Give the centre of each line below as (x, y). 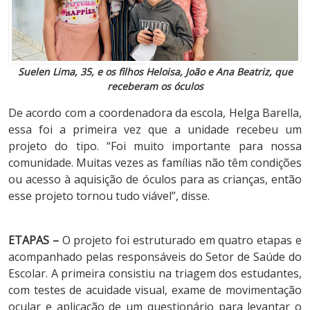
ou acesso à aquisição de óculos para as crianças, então (155, 180)
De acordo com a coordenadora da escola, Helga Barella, (155, 113)
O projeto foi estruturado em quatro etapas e (180, 240)
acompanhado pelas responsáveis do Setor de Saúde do (155, 257)
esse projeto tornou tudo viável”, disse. (109, 196)
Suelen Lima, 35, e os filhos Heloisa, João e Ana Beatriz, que (155, 72)
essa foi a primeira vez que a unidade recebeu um (155, 130)
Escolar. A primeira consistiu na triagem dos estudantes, (155, 274)
